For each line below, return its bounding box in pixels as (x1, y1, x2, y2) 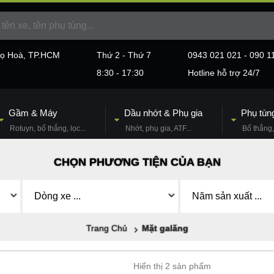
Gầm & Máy (9, 108, 57, 118)
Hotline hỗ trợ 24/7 (188, 68, 260, 78)
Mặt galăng (141, 223, 188, 233)
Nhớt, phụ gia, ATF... (125, 124, 191, 133)
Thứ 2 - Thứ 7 (97, 50, 151, 60)
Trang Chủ (86, 223, 127, 233)
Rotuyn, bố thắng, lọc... (10, 124, 86, 133)
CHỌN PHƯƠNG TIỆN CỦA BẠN (53, 156, 221, 168)
